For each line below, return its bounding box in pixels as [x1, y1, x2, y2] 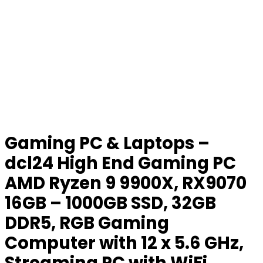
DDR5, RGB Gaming [5, 211, 169, 235]
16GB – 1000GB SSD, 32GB [5, 191, 216, 215]
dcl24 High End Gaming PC [5, 151, 236, 175]
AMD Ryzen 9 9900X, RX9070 [5, 171, 247, 195]
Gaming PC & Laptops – [5, 131, 210, 155]
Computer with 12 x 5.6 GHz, [5, 231, 244, 255]
